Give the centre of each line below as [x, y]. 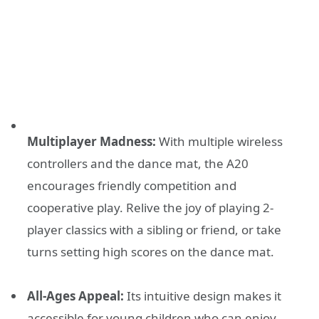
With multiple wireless [219, 141]
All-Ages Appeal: [75, 296]
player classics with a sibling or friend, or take [154, 229]
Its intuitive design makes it [203, 296]
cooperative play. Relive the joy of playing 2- [150, 207]
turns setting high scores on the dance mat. [151, 251]
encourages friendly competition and [132, 185]
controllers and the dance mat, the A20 [138, 163]
